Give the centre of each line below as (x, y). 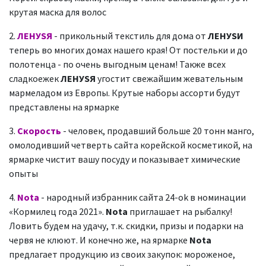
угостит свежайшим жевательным (169, 78)
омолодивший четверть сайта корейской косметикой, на (131, 145)
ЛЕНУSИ (226, 36)
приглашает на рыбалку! (180, 211)
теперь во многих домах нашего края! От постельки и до (128, 50)
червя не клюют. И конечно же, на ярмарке (99, 240)
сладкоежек (35, 78)
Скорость (39, 131)
